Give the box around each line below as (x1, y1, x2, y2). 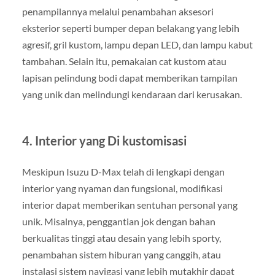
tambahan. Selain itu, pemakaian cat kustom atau (21, 55, 227, 68)
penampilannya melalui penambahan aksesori (21, 6, 214, 18)
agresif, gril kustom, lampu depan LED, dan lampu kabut (21, 39, 253, 51)
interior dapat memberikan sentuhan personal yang (21, 199, 238, 211)
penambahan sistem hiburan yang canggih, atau (21, 249, 221, 261)
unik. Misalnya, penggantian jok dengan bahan (21, 215, 215, 228)
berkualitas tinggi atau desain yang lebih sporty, (21, 232, 221, 244)
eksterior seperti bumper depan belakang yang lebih (21, 22, 239, 34)
